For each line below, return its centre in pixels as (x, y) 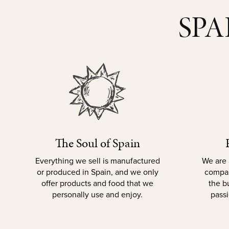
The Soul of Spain (97, 143)
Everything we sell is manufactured (97, 161)
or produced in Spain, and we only (97, 172)
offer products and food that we (97, 184)
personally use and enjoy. (97, 195)
